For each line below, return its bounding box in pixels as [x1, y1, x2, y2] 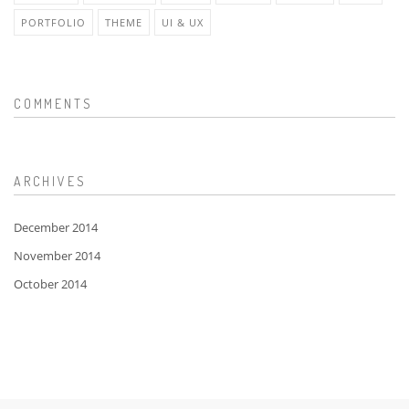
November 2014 [14, 247, 100, 265]
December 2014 [14, 219, 98, 236]
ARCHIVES [14, 173, 87, 190]
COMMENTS [14, 96, 93, 112]
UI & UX [162, 16, 204, 30]
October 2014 [14, 276, 87, 293]
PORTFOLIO [21, 16, 86, 30]
